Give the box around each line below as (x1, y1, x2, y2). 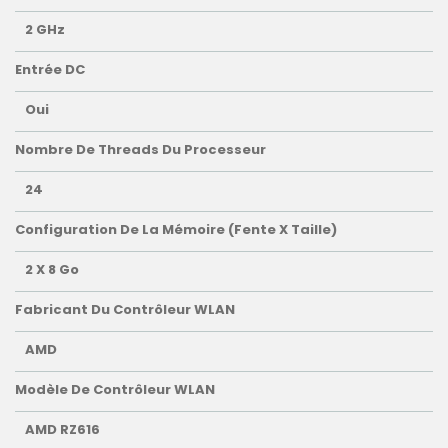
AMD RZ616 (25, 420, 100, 440)
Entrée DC (15, 60, 85, 80)
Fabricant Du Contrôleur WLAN (15, 300, 235, 320)
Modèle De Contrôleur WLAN (15, 380, 215, 400)
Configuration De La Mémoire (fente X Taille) (15, 220, 337, 240)
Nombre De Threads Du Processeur (15, 140, 266, 160)
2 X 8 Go (25, 260, 79, 280)
